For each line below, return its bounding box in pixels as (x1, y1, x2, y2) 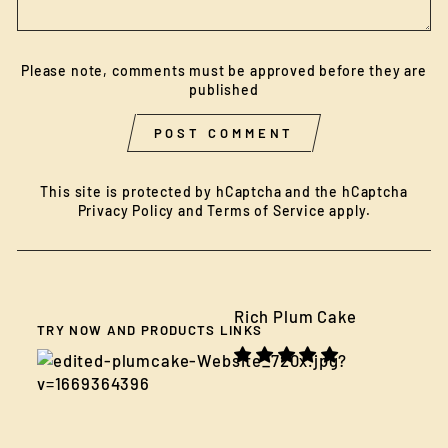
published (189, 80, 259, 98)
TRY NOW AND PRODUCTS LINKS (37, 321, 263, 338)
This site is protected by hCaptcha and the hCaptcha (40, 182, 408, 200)
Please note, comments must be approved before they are (21, 61, 427, 79)
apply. (325, 201, 371, 219)
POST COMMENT (153, 124, 295, 141)
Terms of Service (207, 201, 326, 219)
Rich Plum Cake (234, 305, 357, 326)
